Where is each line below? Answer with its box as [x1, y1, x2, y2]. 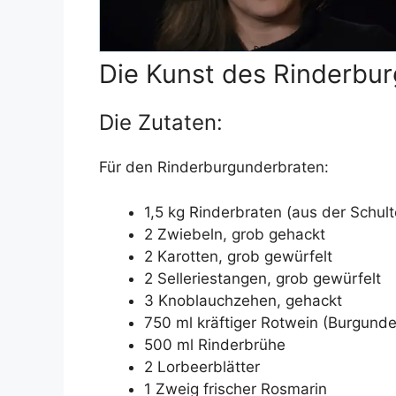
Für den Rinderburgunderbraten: [99, 158, 329, 177]
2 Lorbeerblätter [144, 357, 260, 376]
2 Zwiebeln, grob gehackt [144, 225, 325, 243]
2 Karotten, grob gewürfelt [144, 247, 332, 265]
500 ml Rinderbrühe [144, 335, 286, 354]
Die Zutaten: [99, 110, 223, 136]
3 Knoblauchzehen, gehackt [144, 291, 342, 309]
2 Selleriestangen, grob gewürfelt [144, 269, 381, 287]
